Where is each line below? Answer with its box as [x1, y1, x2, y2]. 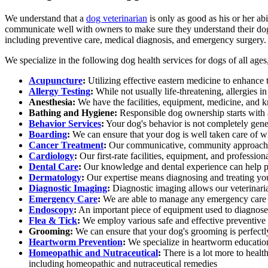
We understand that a [5, 13, 86, 24]
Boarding [29, 129, 67, 140]
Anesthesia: [29, 97, 75, 108]
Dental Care [29, 162, 78, 172]
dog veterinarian [86, 13, 147, 24]
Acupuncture [29, 75, 83, 86]
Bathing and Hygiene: [29, 108, 117, 118]
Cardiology [29, 151, 74, 162]
